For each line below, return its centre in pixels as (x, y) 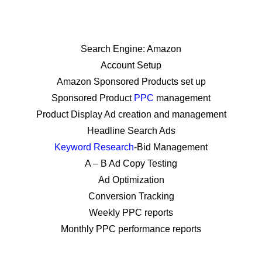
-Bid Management (171, 147)
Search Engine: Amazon (131, 49)
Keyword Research (94, 147)
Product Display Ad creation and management (131, 114)
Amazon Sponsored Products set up (131, 82)
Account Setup (131, 65)
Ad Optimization (131, 180)
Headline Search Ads (131, 131)
